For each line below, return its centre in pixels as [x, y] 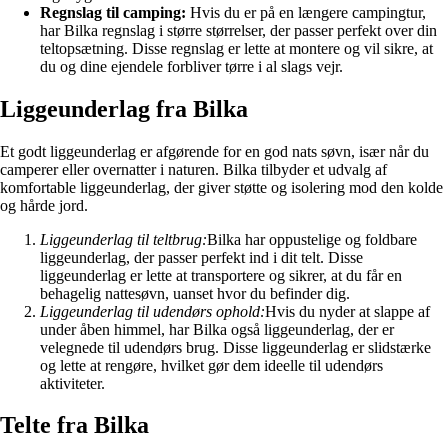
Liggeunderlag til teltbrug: [123, 239]
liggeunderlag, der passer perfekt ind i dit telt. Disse [201, 257]
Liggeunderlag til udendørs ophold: [152, 311]
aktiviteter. [72, 383]
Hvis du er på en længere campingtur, [306, 12]
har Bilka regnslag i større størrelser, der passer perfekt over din [238, 30]
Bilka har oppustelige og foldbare [312, 239]
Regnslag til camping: [113, 12]
